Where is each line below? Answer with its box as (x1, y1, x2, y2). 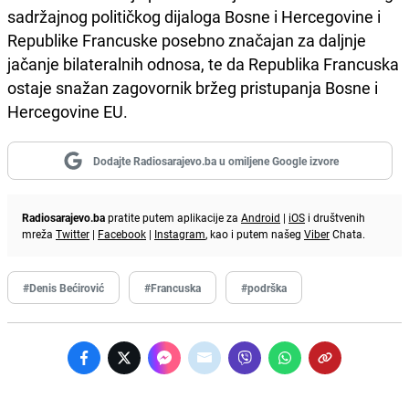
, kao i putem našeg (205, 226, 304, 242)
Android (241, 210, 280, 225)
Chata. (330, 226, 365, 242)
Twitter (56, 226, 89, 242)
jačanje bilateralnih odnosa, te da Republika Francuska (7, 53, 399, 76)
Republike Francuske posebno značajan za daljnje (7, 29, 366, 52)
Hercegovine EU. (7, 100, 128, 123)
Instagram (154, 226, 205, 242)
